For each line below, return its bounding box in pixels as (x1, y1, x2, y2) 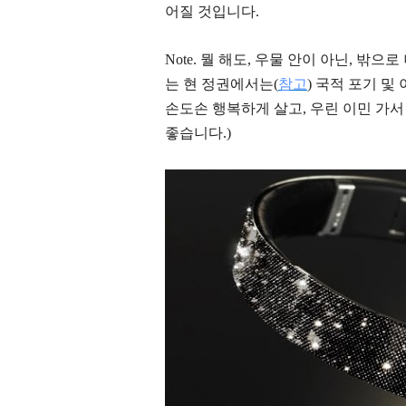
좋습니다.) (165, 125, 231, 141)
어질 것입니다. (165, 4, 263, 20)
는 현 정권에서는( (165, 76, 278, 92)
